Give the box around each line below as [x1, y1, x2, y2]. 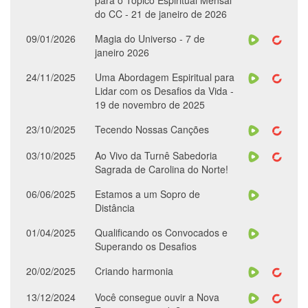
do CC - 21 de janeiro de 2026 [95, 7, 227, 21]
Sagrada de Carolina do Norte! [95, 162, 228, 176]
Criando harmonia [95, 264, 173, 278]
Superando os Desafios [95, 239, 197, 253]
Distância [95, 201, 135, 214]
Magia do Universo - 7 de [95, 32, 205, 45]
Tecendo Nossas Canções [95, 122, 209, 136]
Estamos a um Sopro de [95, 187, 200, 201]
